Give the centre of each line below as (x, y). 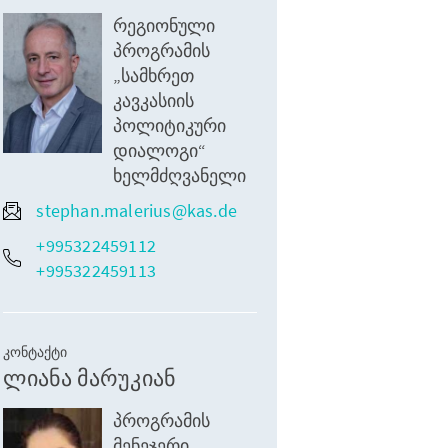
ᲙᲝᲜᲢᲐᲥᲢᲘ (35, 352)
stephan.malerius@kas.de (136, 210)
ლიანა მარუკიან (90, 378)
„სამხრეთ (154, 75)
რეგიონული (164, 25)
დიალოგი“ (160, 150)
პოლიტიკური (170, 125)
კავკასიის (154, 100)
